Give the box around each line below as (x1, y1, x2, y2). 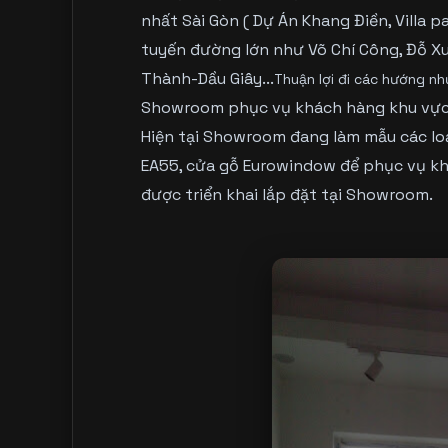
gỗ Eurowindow (218, 154, 336, 176)
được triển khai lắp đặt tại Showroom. (140, 183, 433, 205)
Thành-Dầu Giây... (140, 67, 274, 89)
